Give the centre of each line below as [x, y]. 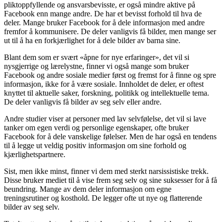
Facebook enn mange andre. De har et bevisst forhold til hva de [103, 13]
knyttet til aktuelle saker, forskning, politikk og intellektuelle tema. [107, 93]
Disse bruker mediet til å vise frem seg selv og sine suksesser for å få [111, 180]
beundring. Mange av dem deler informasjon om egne [88, 189]
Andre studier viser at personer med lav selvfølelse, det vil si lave [105, 118]
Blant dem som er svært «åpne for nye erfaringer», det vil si [97, 57]
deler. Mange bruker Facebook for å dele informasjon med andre [104, 22]
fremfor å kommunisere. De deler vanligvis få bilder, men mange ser [110, 31]
